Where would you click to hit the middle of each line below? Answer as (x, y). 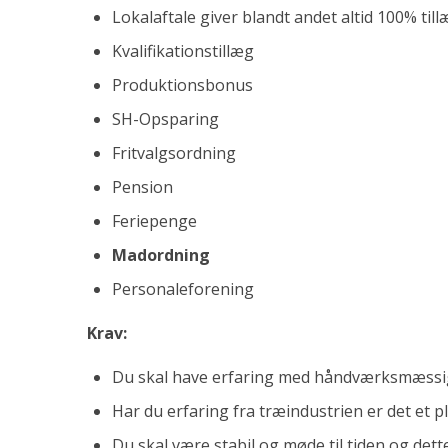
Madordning (161, 255)
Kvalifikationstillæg (183, 51)
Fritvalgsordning (174, 153)
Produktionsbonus (182, 85)
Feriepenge (154, 221)
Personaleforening (183, 289)
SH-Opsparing (165, 119)
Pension (142, 187)
